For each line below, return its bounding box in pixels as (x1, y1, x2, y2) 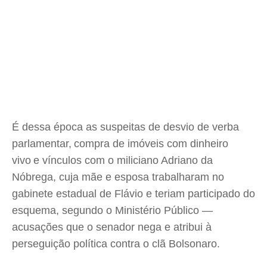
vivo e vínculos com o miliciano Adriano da (12, 154, 213, 166)
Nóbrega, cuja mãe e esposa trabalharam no (12, 171, 224, 183)
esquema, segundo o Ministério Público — (12, 204, 213, 216)
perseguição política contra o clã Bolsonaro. (12, 238, 220, 250)
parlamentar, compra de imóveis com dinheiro (12, 138, 228, 150)
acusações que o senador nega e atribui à (12, 221, 212, 233)
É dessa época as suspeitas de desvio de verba (12, 121, 239, 133)
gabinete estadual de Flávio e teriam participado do (12, 188, 255, 200)
